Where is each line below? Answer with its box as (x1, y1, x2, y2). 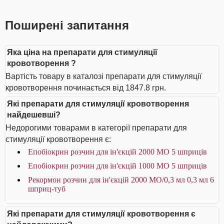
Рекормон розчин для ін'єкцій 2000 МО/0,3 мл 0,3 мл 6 (28, 175, 214, 184)
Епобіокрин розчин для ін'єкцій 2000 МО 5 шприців (28, 147, 207, 156)
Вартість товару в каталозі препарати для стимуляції (5, 72, 201, 80)
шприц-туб (28, 184, 65, 193)
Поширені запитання (5, 18, 129, 32)
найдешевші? (7, 110, 60, 119)
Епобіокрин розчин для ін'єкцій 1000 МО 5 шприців (28, 161, 207, 170)
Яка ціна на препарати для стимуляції (7, 48, 157, 56)
